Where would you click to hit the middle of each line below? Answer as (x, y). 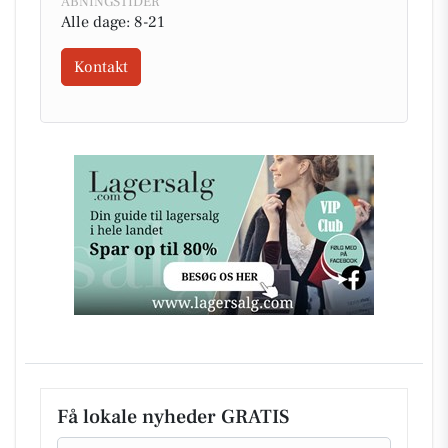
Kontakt (101, 67)
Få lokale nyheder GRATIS (173, 417)
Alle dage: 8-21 (113, 22)
